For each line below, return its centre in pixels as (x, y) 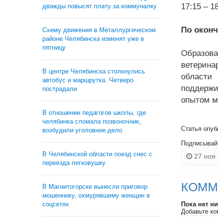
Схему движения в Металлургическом (99, 30)
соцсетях (56, 204)
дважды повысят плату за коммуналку (100, 6)
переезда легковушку (74, 163)
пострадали (60, 89)
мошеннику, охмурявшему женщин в (96, 195)
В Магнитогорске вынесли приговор (95, 187)
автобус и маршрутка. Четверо (88, 80)
